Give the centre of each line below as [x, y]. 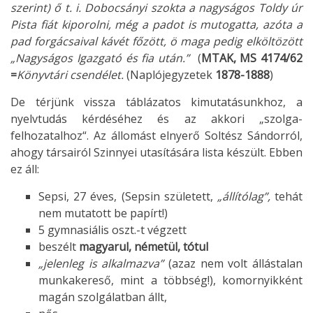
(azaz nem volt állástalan [235, 264]
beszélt [59, 247]
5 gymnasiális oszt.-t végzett [112, 230]
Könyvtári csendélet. [70, 75]
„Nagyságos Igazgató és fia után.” [102, 58]
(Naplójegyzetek [168, 75]
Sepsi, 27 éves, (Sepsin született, [128, 197]
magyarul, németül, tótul [144, 247]
